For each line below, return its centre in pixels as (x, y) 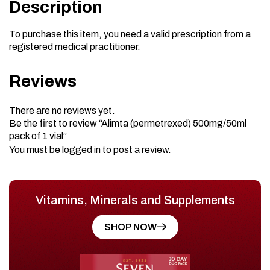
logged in (81, 149)
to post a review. (136, 149)
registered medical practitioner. (75, 46)
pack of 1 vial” (38, 136)
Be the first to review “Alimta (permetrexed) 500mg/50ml (128, 123)
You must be (36, 149)
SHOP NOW (130, 227)
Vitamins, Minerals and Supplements (135, 200)
